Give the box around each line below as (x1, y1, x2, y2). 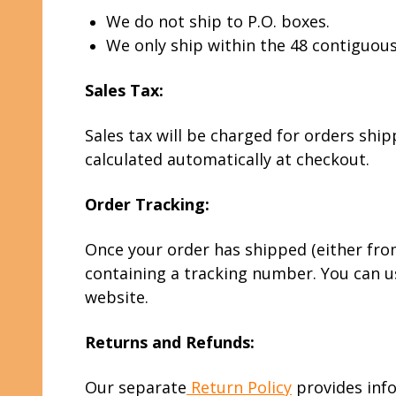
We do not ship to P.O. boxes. (106, 11, 330, 32)
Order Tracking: (85, 194, 209, 215)
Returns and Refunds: (85, 331, 255, 353)
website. (85, 286, 148, 308)
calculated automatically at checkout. (85, 148, 369, 170)
